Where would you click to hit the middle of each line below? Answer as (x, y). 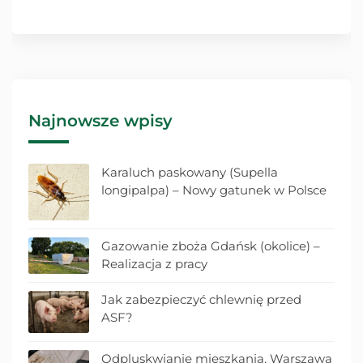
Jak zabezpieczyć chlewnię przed (201, 300)
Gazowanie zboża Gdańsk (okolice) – (211, 246)
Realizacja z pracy (154, 263)
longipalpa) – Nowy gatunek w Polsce (214, 190)
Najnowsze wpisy (100, 120)
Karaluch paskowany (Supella (190, 172)
